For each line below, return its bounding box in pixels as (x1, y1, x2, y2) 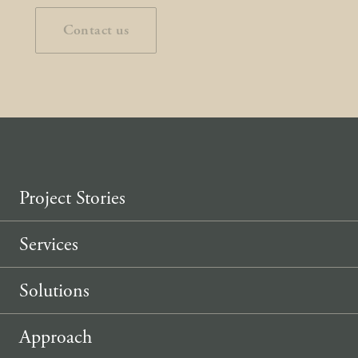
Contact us (63, 21, 129, 39)
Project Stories (19, 186, 125, 210)
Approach (19, 325, 92, 349)
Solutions (19, 279, 89, 303)
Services (19, 233, 78, 257)
